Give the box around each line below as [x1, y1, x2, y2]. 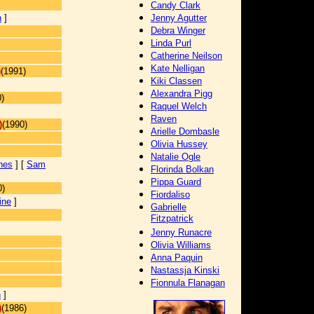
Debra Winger [151, 25, 205, 36]
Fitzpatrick [151, 213, 193, 225]
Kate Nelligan [151, 63, 205, 74]
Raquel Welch [151, 101, 207, 111]
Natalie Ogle [151, 151, 200, 162]
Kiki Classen [151, 76, 202, 86]
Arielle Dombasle [151, 126, 219, 137]
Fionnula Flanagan [151, 278, 225, 288]
